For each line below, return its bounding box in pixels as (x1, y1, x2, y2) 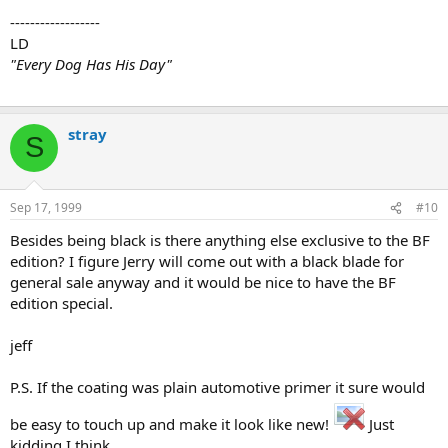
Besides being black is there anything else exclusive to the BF (10, 230, 430, 250)
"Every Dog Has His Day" (10, 53, 172, 74)
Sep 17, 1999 (10, 199, 82, 216)
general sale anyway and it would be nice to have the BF (10, 272, 396, 292)
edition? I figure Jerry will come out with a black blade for (10, 251, 404, 271)
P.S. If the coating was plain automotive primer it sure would (10, 377, 425, 397)
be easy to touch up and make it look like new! (10, 414, 333, 434)
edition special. (10, 293, 113, 313)
